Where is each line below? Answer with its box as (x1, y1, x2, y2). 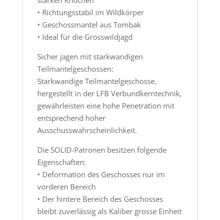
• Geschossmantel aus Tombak (37, 19, 141, 29)
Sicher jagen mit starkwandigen (37, 51, 143, 61)
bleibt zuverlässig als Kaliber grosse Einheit (37, 206, 182, 216)
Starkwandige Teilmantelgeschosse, (37, 76, 157, 86)
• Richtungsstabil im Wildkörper (37, 7, 144, 17)
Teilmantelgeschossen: (37, 63, 113, 74)
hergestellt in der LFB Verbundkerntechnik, (37, 88, 182, 98)
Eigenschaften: (37, 157, 86, 167)
